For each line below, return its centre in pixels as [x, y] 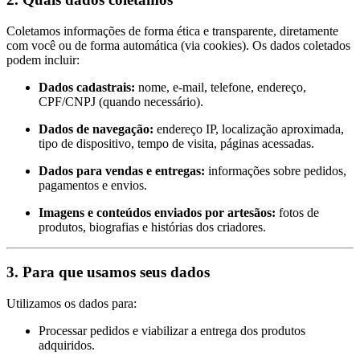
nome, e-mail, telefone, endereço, [221, 87]
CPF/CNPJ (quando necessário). [121, 101]
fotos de [297, 212]
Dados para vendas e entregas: [122, 170]
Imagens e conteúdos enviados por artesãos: [157, 212]
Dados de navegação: [96, 129]
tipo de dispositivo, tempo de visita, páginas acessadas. [176, 143]
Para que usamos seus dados [116, 272]
